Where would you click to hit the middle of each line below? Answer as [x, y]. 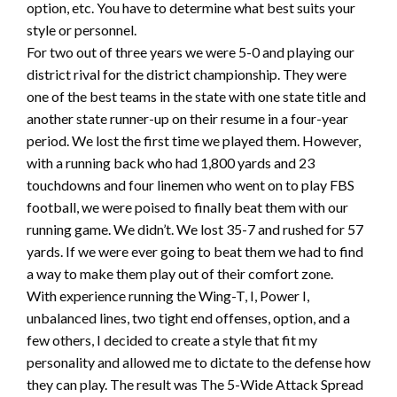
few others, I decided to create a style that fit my [172, 340]
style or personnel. [82, 30]
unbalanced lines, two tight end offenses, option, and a [188, 318]
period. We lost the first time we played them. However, [194, 141]
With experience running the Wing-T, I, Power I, [168, 296]
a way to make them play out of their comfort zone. [180, 274]
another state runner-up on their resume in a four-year [187, 119]
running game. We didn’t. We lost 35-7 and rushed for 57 [195, 230]
